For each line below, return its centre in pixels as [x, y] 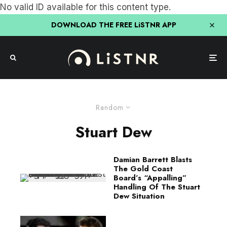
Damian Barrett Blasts [153, 160]
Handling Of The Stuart [157, 187]
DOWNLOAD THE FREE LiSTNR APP [113, 25]
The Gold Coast [143, 169]
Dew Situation [139, 196]
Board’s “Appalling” [150, 178]
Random [110, 107]
